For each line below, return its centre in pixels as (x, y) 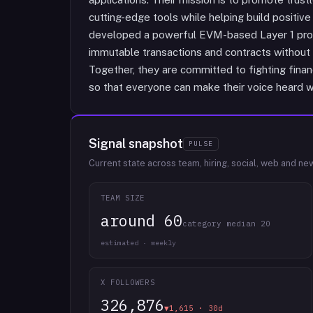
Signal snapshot (136, 144)
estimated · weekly (138, 243)
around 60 (141, 220)
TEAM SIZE (123, 198)
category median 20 (226, 224)
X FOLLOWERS (128, 282)
